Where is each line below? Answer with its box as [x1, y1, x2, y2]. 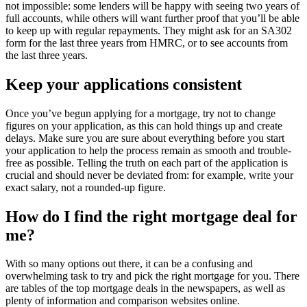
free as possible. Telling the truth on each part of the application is [5, 156, 288, 169]
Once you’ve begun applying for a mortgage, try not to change [5, 107, 275, 119]
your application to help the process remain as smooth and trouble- [5, 144, 291, 156]
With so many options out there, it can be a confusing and [5, 258, 253, 270]
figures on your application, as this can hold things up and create [5, 119, 282, 132]
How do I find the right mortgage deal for [5, 207, 297, 225]
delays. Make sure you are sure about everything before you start [5, 132, 284, 144]
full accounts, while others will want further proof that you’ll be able [5, 12, 299, 24]
